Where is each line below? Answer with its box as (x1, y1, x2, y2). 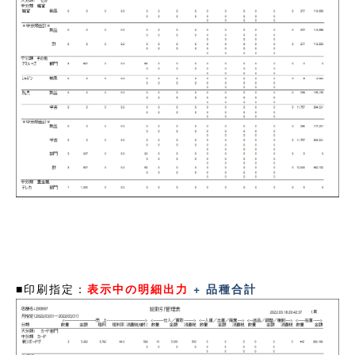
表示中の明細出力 (87, 281, 189, 297)
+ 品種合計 (189, 281, 257, 297)
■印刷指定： (16, 281, 87, 297)
